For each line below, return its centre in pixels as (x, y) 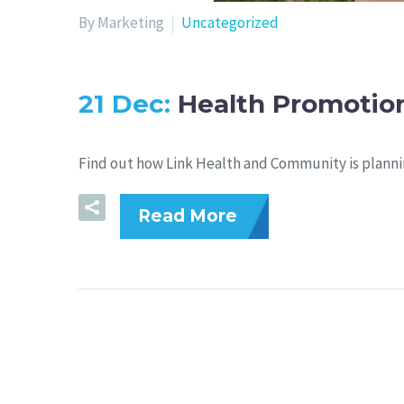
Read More (188, 216)
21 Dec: (128, 104)
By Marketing (121, 23)
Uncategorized (230, 23)
